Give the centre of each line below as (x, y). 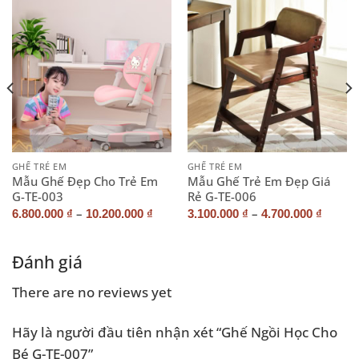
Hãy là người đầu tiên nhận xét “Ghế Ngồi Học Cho (175, 332)
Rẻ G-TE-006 (222, 197)
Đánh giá (47, 262)
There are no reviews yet (92, 292)
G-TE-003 (37, 197)
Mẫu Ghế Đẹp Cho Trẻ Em (85, 182)
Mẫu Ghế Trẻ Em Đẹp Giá (259, 182)
